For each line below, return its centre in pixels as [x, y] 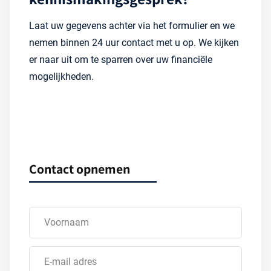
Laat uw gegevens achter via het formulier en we [132, 25]
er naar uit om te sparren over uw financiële [121, 59]
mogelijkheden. [61, 76]
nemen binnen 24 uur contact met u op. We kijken [134, 42]
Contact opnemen [80, 168]
